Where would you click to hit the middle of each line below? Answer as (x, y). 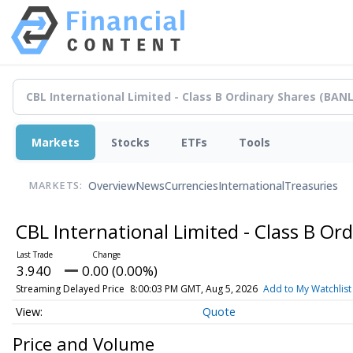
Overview (112, 186)
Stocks (130, 142)
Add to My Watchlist (307, 288)
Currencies (191, 186)
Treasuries (311, 186)
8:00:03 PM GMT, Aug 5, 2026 (193, 288)
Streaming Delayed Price (70, 288)
